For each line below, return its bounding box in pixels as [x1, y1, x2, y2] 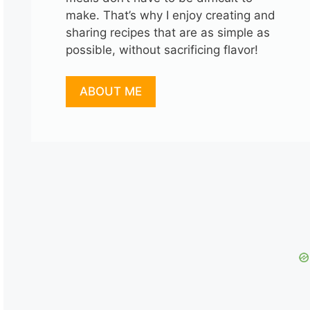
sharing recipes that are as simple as [65, 25, 270, 39]
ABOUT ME [79, 84, 142, 99]
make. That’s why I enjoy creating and [65, 8, 275, 22]
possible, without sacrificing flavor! [65, 42, 258, 57]
